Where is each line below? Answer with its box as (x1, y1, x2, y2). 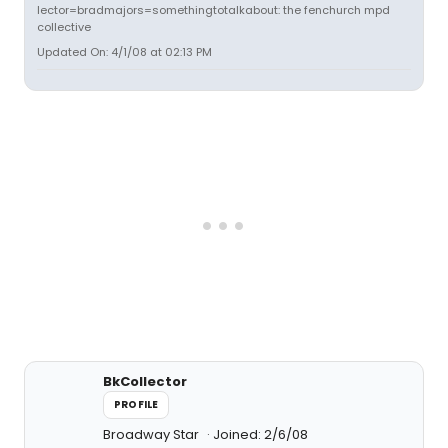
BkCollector (103, 372, 187, 391)
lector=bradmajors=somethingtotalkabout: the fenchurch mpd (37, 2, 390, 18)
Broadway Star (103, 425, 202, 444)
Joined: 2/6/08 (213, 425, 308, 444)
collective (37, 19, 91, 35)
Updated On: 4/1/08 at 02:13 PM (37, 44, 212, 60)
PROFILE (114, 397, 159, 412)
